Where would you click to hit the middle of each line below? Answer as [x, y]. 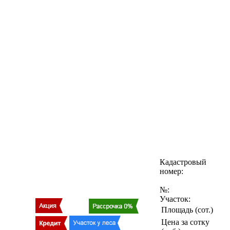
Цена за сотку [185, 222]
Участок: [175, 199]
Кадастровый [183, 162]
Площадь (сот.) [187, 209]
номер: [171, 171]
